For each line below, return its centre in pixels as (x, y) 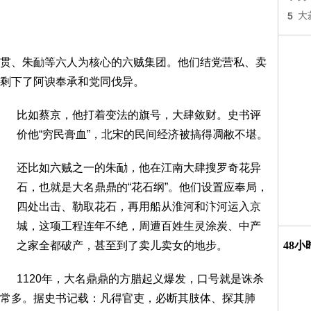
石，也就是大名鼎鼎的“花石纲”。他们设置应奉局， (142, 187)
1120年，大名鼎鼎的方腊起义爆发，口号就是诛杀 (140, 279)
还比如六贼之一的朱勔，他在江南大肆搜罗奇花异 (139, 168)
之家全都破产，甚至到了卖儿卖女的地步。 (122, 245)
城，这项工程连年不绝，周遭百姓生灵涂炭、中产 (139, 226)
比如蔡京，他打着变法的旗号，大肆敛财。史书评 (139, 115)
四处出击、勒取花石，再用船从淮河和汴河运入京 (139, 207)
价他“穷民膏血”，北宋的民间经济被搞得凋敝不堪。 (142, 134)
